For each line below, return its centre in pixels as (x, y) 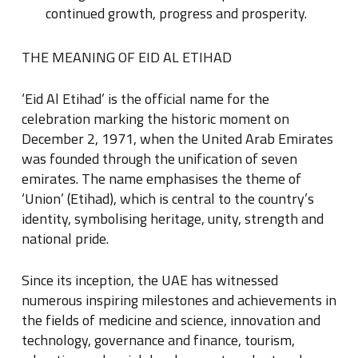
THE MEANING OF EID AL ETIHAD (126, 58)
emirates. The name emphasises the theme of (161, 179)
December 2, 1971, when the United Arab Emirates (177, 139)
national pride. (65, 239)
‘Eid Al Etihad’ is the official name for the (145, 99)
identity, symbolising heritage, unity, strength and (172, 219)
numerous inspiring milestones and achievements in (179, 300)
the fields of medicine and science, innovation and (171, 320)
